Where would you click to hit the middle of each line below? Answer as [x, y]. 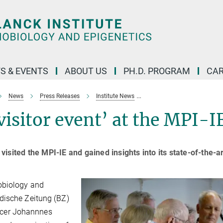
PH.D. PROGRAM [157, 71]
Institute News [115, 96]
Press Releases [60, 96]
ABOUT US [86, 71]
